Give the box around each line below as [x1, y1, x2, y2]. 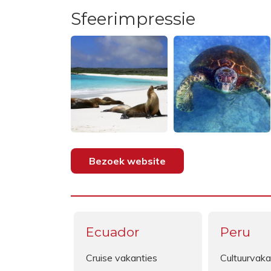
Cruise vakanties [86, 251, 157, 264]
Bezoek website [89, 154, 166, 167]
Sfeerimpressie [71, 8, 195, 29]
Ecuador [86, 224, 139, 240]
